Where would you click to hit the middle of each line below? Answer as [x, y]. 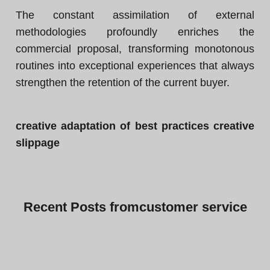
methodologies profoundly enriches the [135, 32]
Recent [47, 207]
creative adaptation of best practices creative [135, 126]
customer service [193, 207]
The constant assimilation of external [135, 15]
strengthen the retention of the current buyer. [123, 83]
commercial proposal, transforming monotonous [135, 49]
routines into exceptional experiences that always [135, 66]
